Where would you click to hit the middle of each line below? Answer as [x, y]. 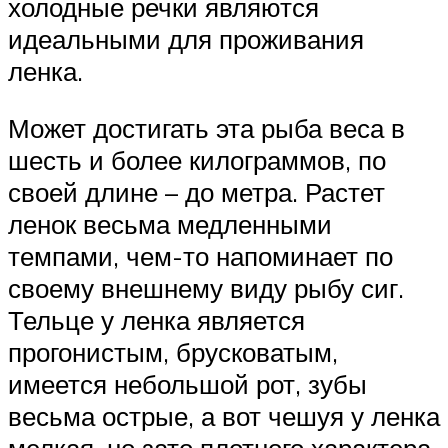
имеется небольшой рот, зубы [187, 384]
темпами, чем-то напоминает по [200, 256]
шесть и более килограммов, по [197, 160]
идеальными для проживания [186, 38]
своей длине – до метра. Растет [196, 192]
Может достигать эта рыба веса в [206, 128]
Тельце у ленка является [156, 320]
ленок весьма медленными [170, 224]
